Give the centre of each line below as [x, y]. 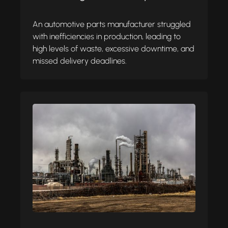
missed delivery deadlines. [80, 61]
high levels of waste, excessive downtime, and [113, 48]
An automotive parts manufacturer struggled [112, 24]
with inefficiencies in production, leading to [107, 36]
